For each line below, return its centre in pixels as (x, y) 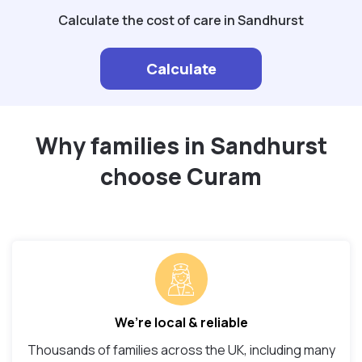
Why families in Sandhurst (181, 146)
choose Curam (181, 177)
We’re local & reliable (181, 323)
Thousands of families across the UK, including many (181, 350)
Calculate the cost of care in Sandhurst (181, 21)
